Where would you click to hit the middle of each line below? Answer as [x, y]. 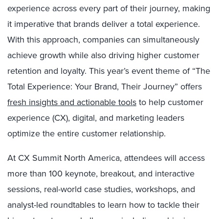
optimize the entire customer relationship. [87, 133]
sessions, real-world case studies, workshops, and [101, 189]
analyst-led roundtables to [57, 205]
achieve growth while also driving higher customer [103, 55]
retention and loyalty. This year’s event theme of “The [109, 71]
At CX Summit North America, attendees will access [106, 158]
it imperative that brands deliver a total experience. [104, 24]
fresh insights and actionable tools [72, 102]
